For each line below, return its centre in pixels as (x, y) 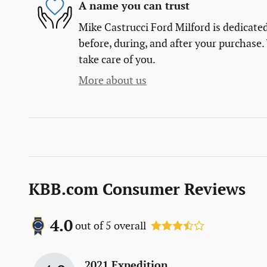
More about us (113, 80)
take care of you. (117, 60)
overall (129, 226)
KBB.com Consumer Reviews (137, 190)
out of (90, 226)
